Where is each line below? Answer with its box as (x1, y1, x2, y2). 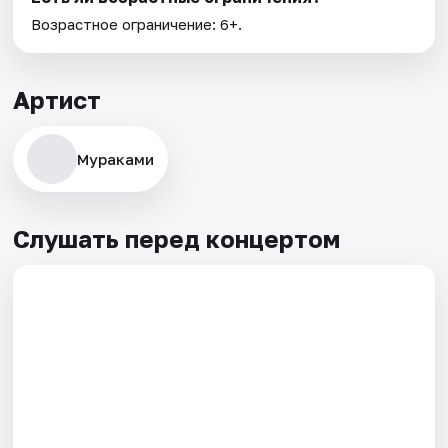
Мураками (77, 149, 155, 168)
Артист (13, 84, 102, 114)
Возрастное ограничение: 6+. (31, 14, 243, 33)
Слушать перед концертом (13, 223, 341, 253)
